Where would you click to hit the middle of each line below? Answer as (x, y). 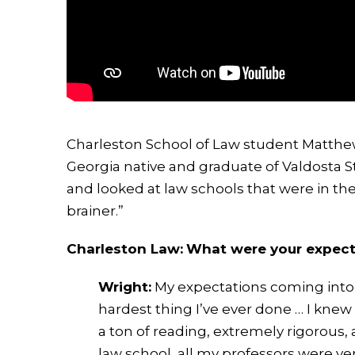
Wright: (125, 287)
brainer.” (95, 211)
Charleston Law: (125, 249)
